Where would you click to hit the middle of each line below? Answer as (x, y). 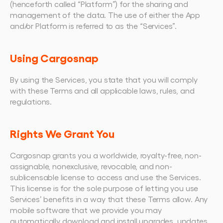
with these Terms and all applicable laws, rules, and (102, 90)
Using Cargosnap (54, 57)
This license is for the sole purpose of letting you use (104, 188)
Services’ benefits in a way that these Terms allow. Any (109, 199)
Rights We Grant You (62, 133)
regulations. (31, 101)
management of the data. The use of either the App (105, 15)
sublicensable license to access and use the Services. (106, 177)
